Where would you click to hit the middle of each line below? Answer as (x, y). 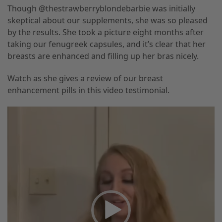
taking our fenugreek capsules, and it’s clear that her (107, 44)
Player (19, 124)
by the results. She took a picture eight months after (106, 32)
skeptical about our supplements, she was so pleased (108, 21)
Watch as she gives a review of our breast (85, 79)
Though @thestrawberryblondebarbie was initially (101, 9)
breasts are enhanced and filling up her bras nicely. (103, 56)
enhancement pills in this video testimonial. (88, 90)
